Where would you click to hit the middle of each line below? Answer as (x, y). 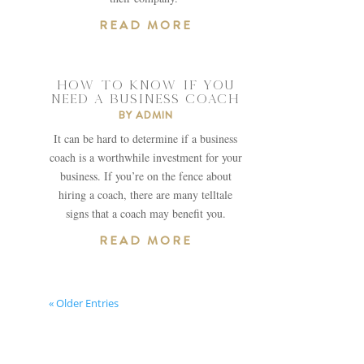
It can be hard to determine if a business (146, 138)
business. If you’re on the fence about (145, 175)
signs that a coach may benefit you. (145, 213)
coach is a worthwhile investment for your (145, 157)
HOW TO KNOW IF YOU (145, 84)
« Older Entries (84, 303)
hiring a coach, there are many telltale (146, 194)
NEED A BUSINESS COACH (146, 98)
